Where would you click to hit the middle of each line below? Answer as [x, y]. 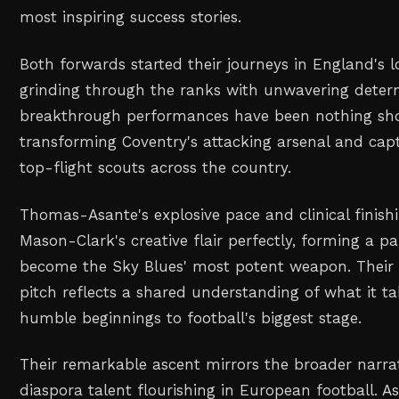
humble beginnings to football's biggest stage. [191, 318]
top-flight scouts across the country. [156, 167]
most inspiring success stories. [131, 17]
